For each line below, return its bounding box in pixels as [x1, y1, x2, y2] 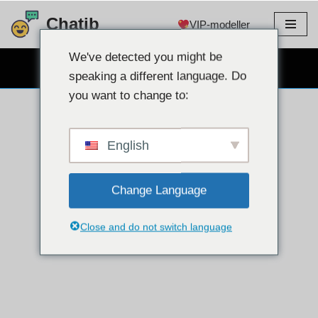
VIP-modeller [190, 18, 250, 31]
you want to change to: [69, 88, 189, 102]
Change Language [111, 183, 207, 197]
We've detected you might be [69, 50, 222, 63]
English [104, 138, 149, 152]
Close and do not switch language [80, 221, 232, 232]
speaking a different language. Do [69, 69, 246, 82]
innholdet [11, 66, 52, 78]
